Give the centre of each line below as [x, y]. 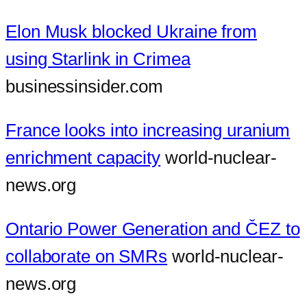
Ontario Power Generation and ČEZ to [153, 229]
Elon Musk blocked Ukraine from [131, 32]
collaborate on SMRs [87, 257]
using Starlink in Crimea [98, 59]
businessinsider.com [85, 87]
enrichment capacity [83, 158]
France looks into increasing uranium [148, 131]
